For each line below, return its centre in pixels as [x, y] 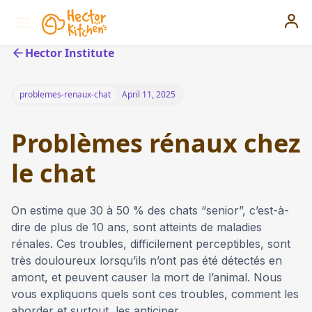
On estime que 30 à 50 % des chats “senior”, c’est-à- [150, 210]
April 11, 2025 [149, 94]
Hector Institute [70, 53]
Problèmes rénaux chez [156, 143]
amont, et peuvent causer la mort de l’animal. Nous [147, 277]
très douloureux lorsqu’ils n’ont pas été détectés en [147, 260]
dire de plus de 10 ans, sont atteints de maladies [136, 227]
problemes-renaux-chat [65, 94]
